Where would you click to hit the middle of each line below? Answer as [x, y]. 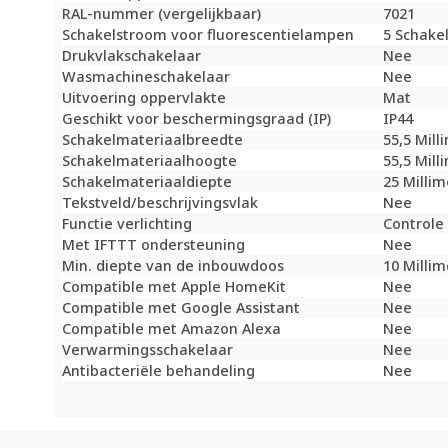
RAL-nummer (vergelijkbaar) [162, 14]
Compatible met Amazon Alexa [172, 329]
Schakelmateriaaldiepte [147, 182]
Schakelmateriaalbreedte [153, 140]
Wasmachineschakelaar [146, 77]
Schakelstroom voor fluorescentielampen [208, 35]
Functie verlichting [127, 224]
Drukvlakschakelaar [132, 56]
